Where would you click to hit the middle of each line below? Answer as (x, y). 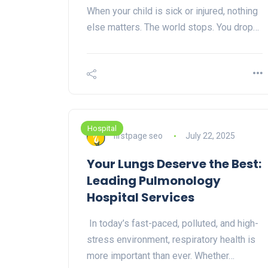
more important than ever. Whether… (161, 256)
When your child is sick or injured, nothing (172, 11)
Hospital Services (141, 198)
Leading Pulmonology (154, 181)
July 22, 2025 (210, 135)
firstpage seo (138, 135)
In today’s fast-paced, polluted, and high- (173, 224)
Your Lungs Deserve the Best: (174, 164)
